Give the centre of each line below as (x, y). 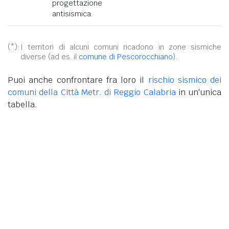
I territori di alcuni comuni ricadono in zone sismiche (121, 47)
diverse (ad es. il (50, 56)
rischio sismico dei (185, 80)
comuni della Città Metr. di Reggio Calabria (92, 92)
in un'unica (198, 92)
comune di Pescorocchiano (126, 56)
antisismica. (72, 14)
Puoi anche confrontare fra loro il (78, 80)
